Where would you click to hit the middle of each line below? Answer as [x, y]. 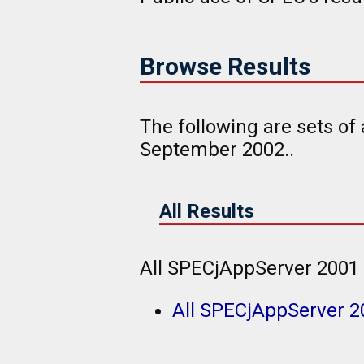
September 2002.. [217, 149]
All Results [207, 211]
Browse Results [225, 66]
